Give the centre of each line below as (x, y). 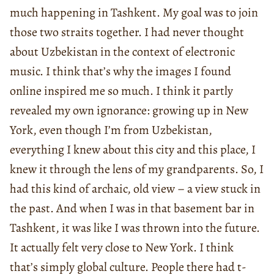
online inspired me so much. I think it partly (121, 91)
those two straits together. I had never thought (127, 32)
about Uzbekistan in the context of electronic (122, 51)
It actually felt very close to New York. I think (122, 247)
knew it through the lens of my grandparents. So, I (137, 169)
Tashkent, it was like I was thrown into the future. (135, 228)
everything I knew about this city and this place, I (133, 149)
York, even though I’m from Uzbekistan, (111, 130)
